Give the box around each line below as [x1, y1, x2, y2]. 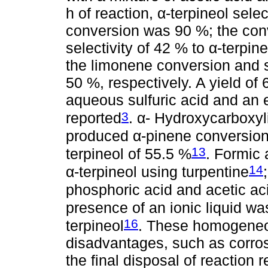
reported [66, 109, 121, 127]
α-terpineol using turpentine [66, 163, 249, 181]
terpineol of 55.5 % [66, 145, 191, 163]
